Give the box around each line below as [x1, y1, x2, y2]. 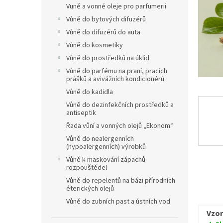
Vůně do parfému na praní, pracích [66, 66, 167, 76]
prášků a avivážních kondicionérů [66, 74, 164, 84]
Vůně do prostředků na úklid [66, 53, 149, 63]
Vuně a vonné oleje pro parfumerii [66, 1, 166, 11]
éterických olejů [66, 184, 114, 194]
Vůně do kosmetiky [66, 40, 123, 50]
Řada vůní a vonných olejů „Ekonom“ [66, 121, 173, 131]
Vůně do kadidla [66, 87, 113, 97]
